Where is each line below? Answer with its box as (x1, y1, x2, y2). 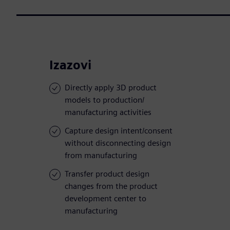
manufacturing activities (65, 107, 151, 118)
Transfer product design (65, 169, 149, 179)
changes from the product (65, 181, 158, 191)
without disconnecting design (65, 138, 171, 148)
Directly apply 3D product (65, 83, 157, 93)
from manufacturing (65, 150, 137, 161)
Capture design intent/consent (65, 126, 172, 136)
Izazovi (49, 57, 91, 73)
